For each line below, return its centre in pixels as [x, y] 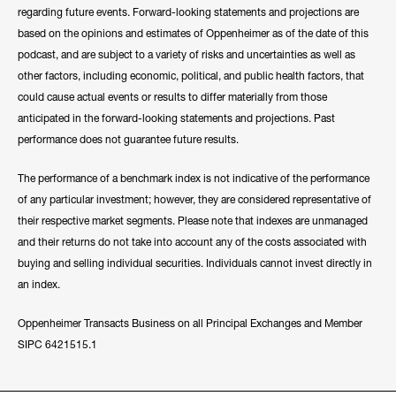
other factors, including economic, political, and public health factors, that [191, 76]
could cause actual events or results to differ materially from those [172, 97]
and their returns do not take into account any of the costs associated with [192, 242]
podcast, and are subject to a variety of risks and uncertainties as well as [187, 55]
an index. [39, 285]
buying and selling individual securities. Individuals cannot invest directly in [195, 263]
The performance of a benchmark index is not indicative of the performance [194, 179]
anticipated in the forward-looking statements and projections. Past [176, 118]
